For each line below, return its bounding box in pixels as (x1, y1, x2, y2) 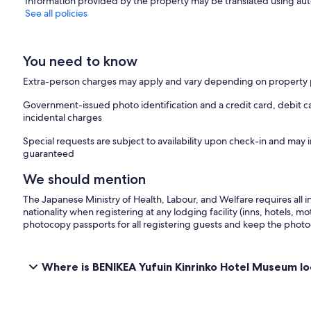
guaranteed (23, 146, 75, 160)
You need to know (23, 52, 138, 69)
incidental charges (23, 110, 103, 124)
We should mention (23, 170, 146, 187)
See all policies (25, 6, 87, 19)
